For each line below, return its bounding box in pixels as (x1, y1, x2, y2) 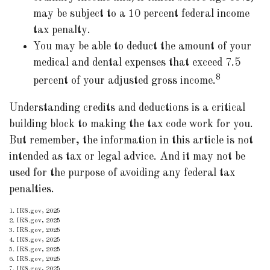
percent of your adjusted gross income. (33, 75, 216, 86)
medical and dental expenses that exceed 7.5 (33, 57, 240, 68)
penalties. (9, 184, 54, 195)
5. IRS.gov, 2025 (9, 246, 60, 253)
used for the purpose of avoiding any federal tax (9, 168, 235, 178)
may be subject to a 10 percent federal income (33, 8, 250, 19)
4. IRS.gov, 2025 (9, 237, 60, 243)
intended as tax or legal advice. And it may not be (9, 151, 245, 162)
